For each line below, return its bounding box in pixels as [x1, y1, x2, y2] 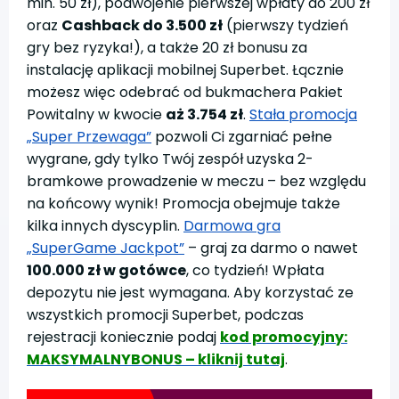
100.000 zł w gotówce [27, 260, 186, 281]
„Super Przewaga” [27, 126, 151, 148]
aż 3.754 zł [166, 104, 243, 126]
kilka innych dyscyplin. [27, 216, 183, 237]
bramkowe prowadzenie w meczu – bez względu [27, 171, 366, 192]
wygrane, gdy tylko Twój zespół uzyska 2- [27, 149, 313, 170]
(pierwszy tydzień [223, 15, 348, 37]
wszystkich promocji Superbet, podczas [27, 305, 304, 326]
